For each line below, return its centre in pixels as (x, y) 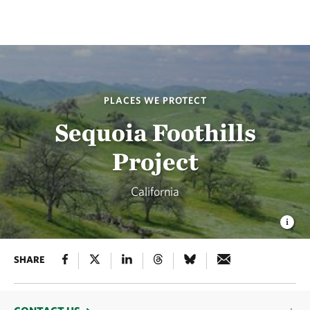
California (155, 191)
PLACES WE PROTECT (155, 100)
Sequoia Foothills (155, 132)
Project (155, 161)
